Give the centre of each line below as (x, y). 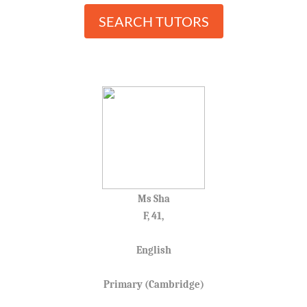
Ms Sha (153, 198)
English (153, 250)
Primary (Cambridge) (153, 284)
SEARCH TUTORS (153, 21)
